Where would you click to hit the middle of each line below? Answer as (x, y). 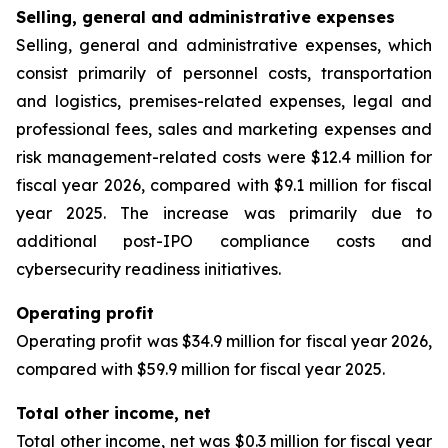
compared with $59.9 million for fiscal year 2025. (200, 369)
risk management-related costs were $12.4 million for (224, 157)
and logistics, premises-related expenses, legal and (224, 101)
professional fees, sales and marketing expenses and (224, 129)
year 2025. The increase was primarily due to (224, 213)
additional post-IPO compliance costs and (224, 241)
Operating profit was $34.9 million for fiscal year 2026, (224, 341)
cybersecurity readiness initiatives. (148, 269)
